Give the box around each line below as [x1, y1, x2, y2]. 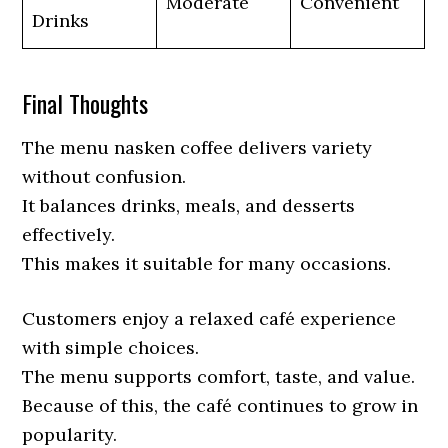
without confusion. [22, 165, 187, 188]
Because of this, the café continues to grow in [22, 394, 419, 417]
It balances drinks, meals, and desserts [22, 194, 356, 217]
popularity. [22, 423, 118, 446]
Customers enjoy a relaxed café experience [22, 307, 397, 330]
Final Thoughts [22, 85, 149, 121]
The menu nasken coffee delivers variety [22, 136, 373, 159]
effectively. [22, 223, 116, 246]
